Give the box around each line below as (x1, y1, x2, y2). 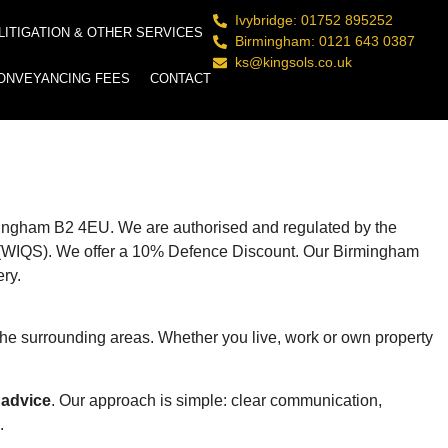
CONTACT (149, 71, 211, 86)
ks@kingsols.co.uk (235, 54, 353, 70)
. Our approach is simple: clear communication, (51, 391, 382, 409)
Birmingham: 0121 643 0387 (235, 33, 416, 49)
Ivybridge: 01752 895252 (235, 12, 394, 28)
